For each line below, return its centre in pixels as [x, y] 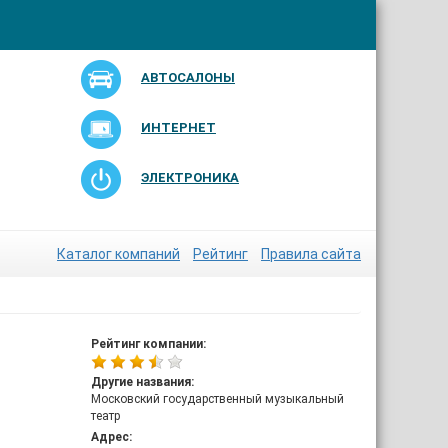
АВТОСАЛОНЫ [187, 77]
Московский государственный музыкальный [217, 399]
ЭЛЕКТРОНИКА [189, 177]
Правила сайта [311, 254]
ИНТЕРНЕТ [178, 127]
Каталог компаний [118, 254]
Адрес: [111, 437]
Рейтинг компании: [148, 344]
